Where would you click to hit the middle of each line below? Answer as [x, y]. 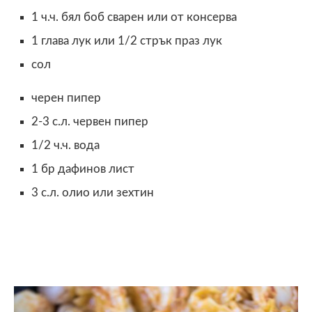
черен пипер [66, 97]
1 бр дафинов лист [83, 169]
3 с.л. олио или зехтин [93, 192]
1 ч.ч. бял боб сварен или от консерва [134, 17]
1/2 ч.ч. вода [65, 145]
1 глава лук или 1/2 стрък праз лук [127, 40]
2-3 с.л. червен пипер [90, 121]
